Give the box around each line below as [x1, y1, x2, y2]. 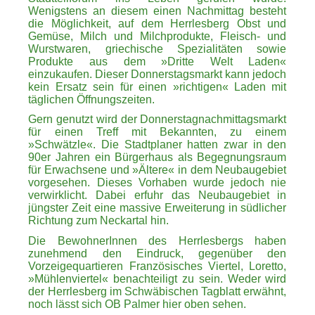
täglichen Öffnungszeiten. [28, 94, 155, 106]
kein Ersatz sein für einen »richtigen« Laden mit [28, 81, 287, 94]
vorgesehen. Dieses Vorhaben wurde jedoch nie [28, 176, 287, 189]
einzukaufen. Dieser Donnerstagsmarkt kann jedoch [28, 68, 287, 81]
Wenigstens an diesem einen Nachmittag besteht [28, 5, 287, 18]
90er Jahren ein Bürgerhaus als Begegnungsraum [28, 151, 287, 164]
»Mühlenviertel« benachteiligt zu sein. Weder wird [28, 272, 287, 285]
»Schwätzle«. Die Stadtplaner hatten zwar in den [28, 139, 287, 151]
